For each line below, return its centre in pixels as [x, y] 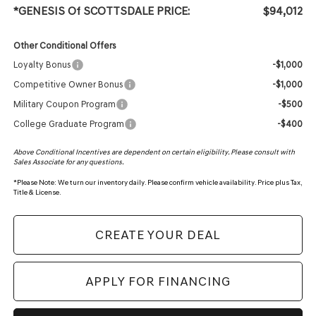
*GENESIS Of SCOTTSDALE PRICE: [101, 11]
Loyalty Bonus [42, 65]
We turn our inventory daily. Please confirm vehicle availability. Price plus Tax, [179, 183]
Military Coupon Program [64, 104]
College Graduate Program [68, 124]
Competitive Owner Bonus [68, 85]
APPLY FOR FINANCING [158, 282]
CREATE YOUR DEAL [158, 235]
